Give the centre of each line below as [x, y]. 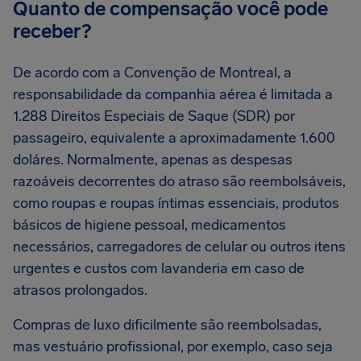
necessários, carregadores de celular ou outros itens [179, 247]
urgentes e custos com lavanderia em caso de [159, 268]
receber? [52, 31]
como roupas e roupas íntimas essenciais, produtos [176, 203]
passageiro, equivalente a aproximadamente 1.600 [174, 138]
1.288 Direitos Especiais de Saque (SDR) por [154, 116]
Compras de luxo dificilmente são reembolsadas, [167, 325]
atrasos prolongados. [80, 290]
